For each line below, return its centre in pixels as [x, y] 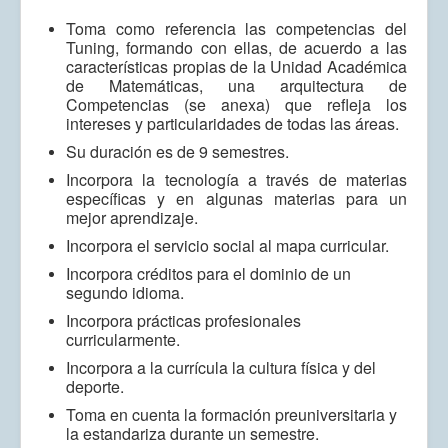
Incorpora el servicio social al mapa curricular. [227, 246]
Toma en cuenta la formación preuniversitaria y [231, 415]
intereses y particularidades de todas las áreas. [232, 124]
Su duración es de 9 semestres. [177, 152]
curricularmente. [123, 340]
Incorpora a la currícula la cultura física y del [221, 368]
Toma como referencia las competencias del [236, 29]
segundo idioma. [125, 293]
